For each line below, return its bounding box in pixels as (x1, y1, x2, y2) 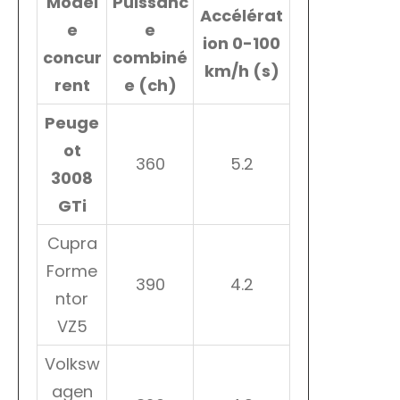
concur (42, 46, 102, 70)
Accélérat (200, 4, 283, 28)
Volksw (44, 353, 100, 376)
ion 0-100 (203, 32, 280, 55)
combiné (112, 46, 187, 70)
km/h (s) (204, 60, 279, 83)
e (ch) (123, 74, 177, 97)
